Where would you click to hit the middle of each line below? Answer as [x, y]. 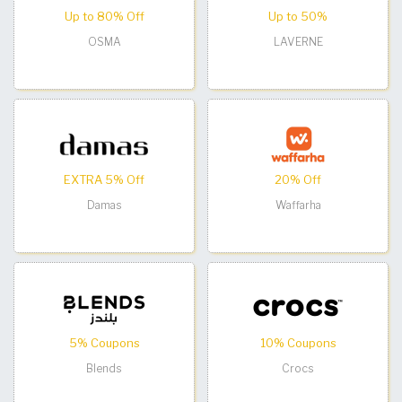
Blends [104, 369]
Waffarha [298, 205]
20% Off [298, 180]
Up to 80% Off [104, 17]
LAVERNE [298, 42]
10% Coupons [298, 344]
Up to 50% [298, 17]
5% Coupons [104, 344]
